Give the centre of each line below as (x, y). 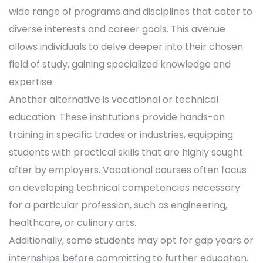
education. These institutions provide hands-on (117, 117)
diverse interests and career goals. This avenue (117, 29)
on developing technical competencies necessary (124, 188)
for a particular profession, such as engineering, (118, 205)
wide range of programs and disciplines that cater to (131, 12)
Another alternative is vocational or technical (114, 100)
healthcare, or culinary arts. (73, 223)
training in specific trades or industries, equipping (121, 135)
